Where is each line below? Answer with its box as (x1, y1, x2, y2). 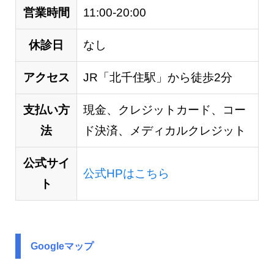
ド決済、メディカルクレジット (83, 124, 246, 138)
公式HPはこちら (83, 167, 169, 180)
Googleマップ (31, 241, 94, 252)
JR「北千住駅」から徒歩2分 (83, 71, 232, 84)
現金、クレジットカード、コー (83, 103, 246, 117)
